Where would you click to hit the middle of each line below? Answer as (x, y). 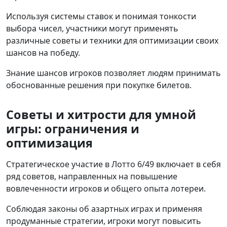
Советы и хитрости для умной (101, 115)
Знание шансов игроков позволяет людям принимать (113, 73)
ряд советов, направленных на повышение (92, 177)
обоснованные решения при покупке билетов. (99, 85)
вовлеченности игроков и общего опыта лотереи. (106, 189)
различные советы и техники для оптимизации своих (112, 41)
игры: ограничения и (73, 129)
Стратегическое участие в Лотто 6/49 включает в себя (113, 164)
